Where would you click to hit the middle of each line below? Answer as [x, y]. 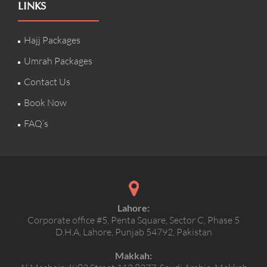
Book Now [45, 103]
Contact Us [47, 82]
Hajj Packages [52, 40]
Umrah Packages [58, 61]
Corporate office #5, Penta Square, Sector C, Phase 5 [133, 220]
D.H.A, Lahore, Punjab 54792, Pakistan [133, 232]
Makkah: [133, 255]
